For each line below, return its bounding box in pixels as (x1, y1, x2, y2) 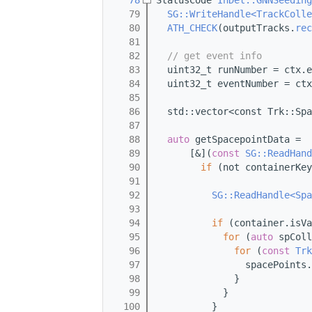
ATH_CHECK (167, 22, 217, 34)
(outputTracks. (217, 22, 295, 34)
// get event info (167, 50, 262, 62)
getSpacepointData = (189, 134, 301, 146)
